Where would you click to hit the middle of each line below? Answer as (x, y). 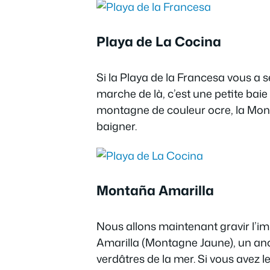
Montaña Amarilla (155, 190)
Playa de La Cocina (159, 41)
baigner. (117, 126)
